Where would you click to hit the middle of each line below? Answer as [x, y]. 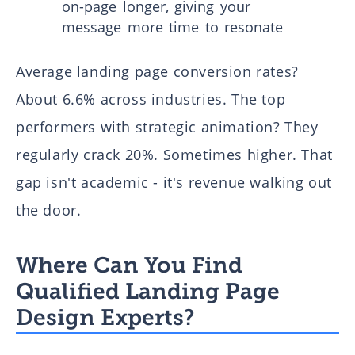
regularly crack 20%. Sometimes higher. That [174, 154]
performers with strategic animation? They [167, 126]
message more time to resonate [173, 27]
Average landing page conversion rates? [157, 71]
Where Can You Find [129, 265]
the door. [49, 210]
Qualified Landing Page [148, 291]
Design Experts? [105, 317]
